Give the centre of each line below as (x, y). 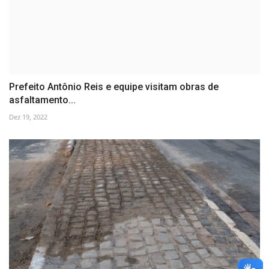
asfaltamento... (42, 100)
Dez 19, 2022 (28, 116)
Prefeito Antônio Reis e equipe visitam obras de (114, 86)
